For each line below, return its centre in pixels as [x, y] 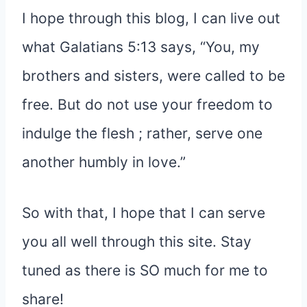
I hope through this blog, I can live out [151, 18]
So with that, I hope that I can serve [144, 212]
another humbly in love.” [104, 162]
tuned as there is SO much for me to [145, 270]
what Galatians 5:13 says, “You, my [141, 47]
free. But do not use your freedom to [147, 104]
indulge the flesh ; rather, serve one [142, 133]
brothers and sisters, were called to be [153, 75]
